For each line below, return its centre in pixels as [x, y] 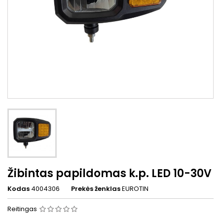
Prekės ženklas [96, 188]
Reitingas [23, 209]
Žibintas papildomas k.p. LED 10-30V [110, 173]
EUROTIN [135, 188]
